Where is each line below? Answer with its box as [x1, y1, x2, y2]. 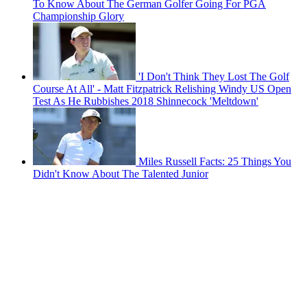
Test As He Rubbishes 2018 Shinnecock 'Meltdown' [33, 95, 258, 108]
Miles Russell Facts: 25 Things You [138, 156, 291, 168]
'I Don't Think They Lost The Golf [138, 71, 289, 83]
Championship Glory [33, 10, 124, 23]
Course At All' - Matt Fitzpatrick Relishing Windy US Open [33, 83, 291, 95]
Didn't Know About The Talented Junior [33, 168, 208, 180]
